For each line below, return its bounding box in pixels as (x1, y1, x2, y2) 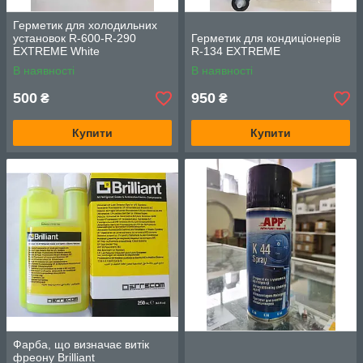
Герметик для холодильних (13, 19, 157, 32)
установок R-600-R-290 (13, 32, 136, 45)
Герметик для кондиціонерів (191, 32, 340, 45)
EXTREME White (13, 45, 100, 58)
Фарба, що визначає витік (13, 338, 149, 351)
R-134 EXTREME (191, 45, 280, 58)
